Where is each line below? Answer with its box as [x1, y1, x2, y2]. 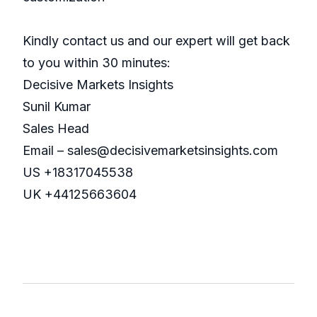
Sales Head [23, 121, 89, 137]
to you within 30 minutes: [23, 55, 171, 71]
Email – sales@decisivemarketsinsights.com [23, 143, 278, 158]
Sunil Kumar [23, 99, 91, 115]
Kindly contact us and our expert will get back [23, 33, 290, 49]
